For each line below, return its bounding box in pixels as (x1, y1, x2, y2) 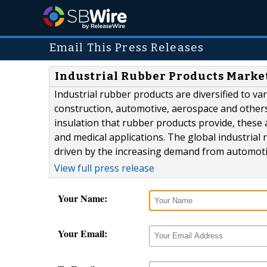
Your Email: (58, 226, 107, 241)
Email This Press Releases (49, 41, 204, 54)
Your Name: (58, 191, 107, 206)
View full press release (54, 162, 154, 175)
